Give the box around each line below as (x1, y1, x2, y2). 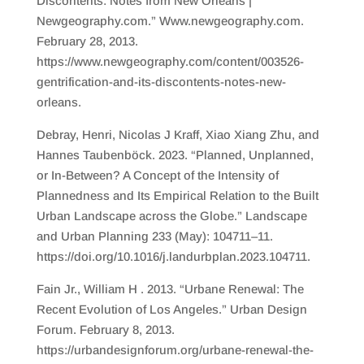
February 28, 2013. (36, 34, 138, 48)
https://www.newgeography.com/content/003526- (36, 54, 304, 68)
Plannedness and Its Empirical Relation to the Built (36, 188, 318, 202)
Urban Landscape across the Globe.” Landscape (36, 209, 307, 223)
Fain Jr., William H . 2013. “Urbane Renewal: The (36, 282, 304, 296)
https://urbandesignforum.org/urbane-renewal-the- (36, 343, 314, 357)
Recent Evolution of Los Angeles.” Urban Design (36, 302, 307, 316)
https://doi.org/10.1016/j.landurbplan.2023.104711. (36, 249, 310, 263)
